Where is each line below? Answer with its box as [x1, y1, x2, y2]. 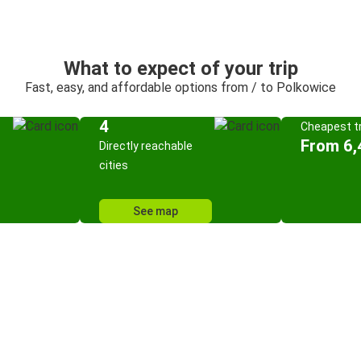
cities [99, 159, 128, 172]
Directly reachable [99, 139, 193, 152]
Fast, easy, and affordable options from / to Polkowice [25, 80, 336, 95]
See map [133, 205, 178, 218]
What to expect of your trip [63, 57, 298, 80]
